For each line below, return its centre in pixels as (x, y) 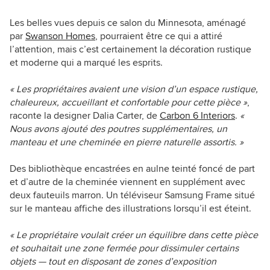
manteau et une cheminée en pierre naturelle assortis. (123, 143)
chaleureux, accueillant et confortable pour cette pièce (125, 103)
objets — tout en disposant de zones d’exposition (113, 262)
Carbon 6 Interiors (197, 116)
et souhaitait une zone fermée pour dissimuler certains (124, 249)
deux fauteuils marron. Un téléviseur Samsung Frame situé (132, 196)
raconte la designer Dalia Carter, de (85, 116)
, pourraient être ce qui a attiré (159, 36)
